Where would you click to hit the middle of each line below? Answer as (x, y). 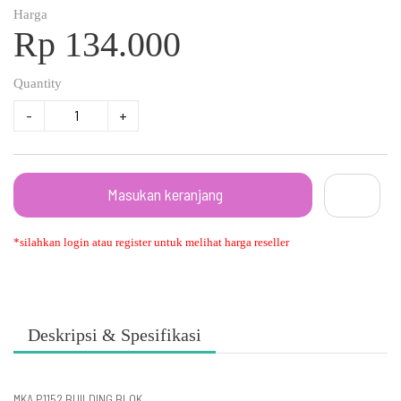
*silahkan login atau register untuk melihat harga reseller (151, 242)
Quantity (38, 83)
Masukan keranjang (166, 194)
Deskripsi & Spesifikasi (115, 334)
